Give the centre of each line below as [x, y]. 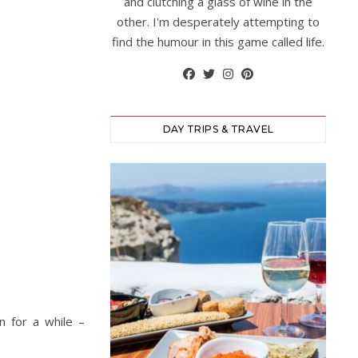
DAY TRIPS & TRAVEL [218, 129]
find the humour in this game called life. [218, 42]
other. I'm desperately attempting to [218, 22]
